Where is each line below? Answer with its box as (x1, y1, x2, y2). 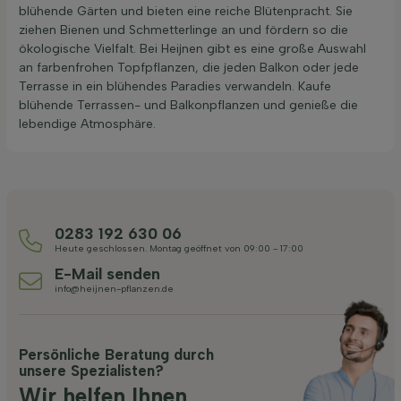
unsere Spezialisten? (19, 361, 164, 380)
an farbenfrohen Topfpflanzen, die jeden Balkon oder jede (19, 59, 359, 75)
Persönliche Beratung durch (19, 345, 214, 363)
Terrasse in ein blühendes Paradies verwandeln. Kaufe (19, 78, 331, 94)
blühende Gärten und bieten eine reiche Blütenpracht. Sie (19, 3, 353, 19)
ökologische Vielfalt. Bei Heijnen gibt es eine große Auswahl (19, 40, 366, 56)
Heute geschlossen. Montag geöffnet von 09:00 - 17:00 (55, 242, 303, 254)
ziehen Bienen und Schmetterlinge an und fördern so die (19, 21, 348, 38)
